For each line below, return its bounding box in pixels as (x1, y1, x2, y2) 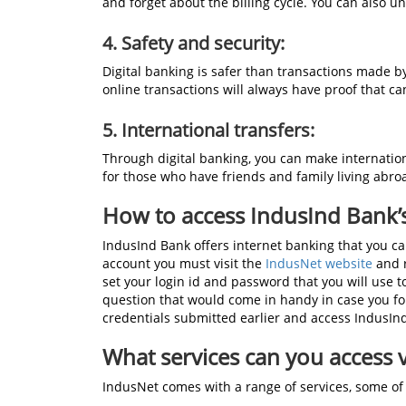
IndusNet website (262, 255, 372, 273)
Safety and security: (121, 31, 285, 56)
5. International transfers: (102, 118, 314, 143)
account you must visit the (102, 255, 262, 273)
